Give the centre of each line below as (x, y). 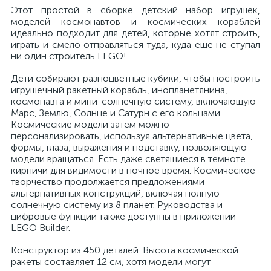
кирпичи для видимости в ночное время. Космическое (133, 170)
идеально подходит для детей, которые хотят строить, (135, 33)
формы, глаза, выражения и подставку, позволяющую (129, 147)
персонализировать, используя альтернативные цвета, (132, 136)
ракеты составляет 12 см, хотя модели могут (111, 262)
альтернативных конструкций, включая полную (115, 193)
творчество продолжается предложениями (108, 182)
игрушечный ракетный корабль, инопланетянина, (119, 90)
